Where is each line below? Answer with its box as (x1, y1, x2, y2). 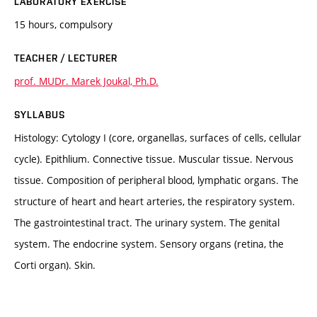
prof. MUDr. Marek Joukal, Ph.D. (14, 74, 158, 88)
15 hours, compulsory (14, 17, 113, 31)
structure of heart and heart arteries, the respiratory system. (14, 194, 295, 208)
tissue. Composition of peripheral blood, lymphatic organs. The (14, 173, 299, 187)
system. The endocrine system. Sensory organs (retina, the (14, 236, 284, 250)
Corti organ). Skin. (14, 258, 96, 272)
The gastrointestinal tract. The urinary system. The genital (14, 215, 279, 229)
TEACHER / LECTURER (14, 52, 118, 64)
